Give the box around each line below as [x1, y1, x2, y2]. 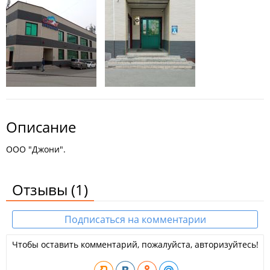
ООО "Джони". [6, 143, 66, 155]
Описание [6, 117, 76, 137]
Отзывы [12, 180, 71, 199]
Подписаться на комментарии [64, 213, 206, 226]
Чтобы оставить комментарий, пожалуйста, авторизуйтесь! [11, 239, 259, 250]
